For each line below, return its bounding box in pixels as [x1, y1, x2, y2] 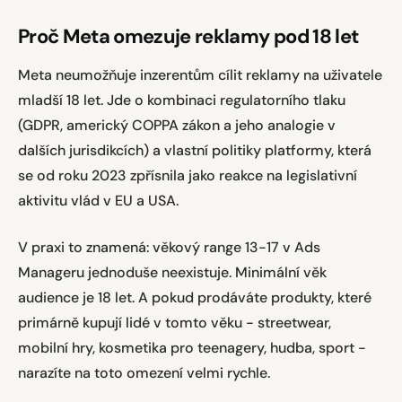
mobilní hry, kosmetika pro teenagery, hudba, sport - [18, 338, 366, 357]
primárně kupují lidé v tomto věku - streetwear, [18, 313, 331, 332]
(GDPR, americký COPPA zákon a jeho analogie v [18, 116, 336, 135]
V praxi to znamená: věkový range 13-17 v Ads [18, 238, 320, 257]
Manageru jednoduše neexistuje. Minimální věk [18, 263, 327, 282]
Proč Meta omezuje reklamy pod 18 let [18, 23, 359, 49]
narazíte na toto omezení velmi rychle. [18, 363, 270, 382]
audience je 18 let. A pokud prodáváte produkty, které [18, 288, 371, 307]
